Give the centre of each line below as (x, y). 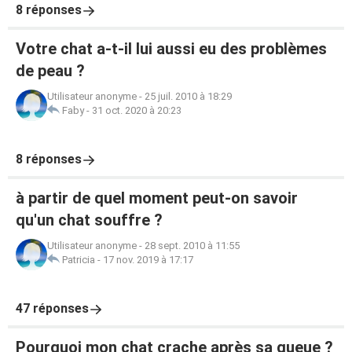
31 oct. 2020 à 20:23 (137, 110)
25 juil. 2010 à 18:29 (188, 96)
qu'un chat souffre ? (89, 220)
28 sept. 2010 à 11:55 (192, 246)
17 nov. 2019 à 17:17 (148, 260)
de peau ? (50, 71)
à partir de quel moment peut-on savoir (157, 198)
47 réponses (52, 308)
